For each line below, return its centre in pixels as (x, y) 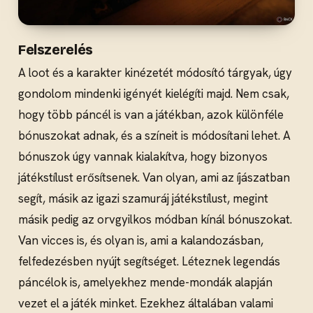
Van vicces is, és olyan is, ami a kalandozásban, (141, 240)
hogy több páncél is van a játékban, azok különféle (151, 114)
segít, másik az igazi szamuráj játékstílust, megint (143, 198)
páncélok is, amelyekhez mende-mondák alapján (145, 282)
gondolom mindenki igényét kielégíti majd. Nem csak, (154, 93)
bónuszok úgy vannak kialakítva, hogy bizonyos (143, 156)
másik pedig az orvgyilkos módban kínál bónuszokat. (155, 219)
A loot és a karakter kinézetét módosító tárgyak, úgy (155, 72)
